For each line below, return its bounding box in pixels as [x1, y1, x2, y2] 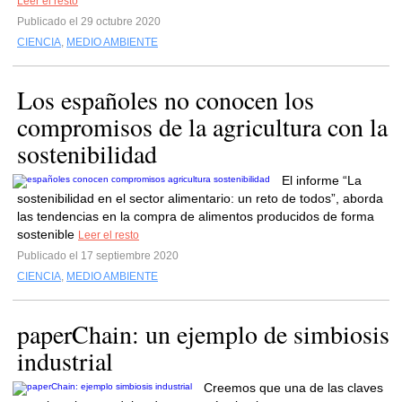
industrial [17, 344, 113, 378]
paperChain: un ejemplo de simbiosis [17, 317, 389, 351]
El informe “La [282, 173, 362, 188]
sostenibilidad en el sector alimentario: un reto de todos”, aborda [17, 191, 383, 205]
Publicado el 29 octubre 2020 [17, 15, 161, 28]
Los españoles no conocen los [17, 83, 314, 117]
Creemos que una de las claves [204, 380, 383, 395]
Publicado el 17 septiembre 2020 [17, 249, 179, 262]
